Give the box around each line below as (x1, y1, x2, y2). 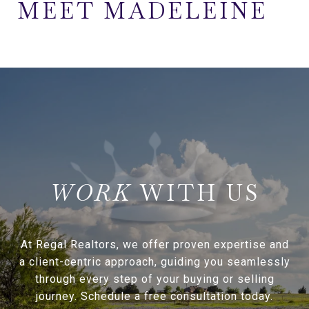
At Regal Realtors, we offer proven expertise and (20, 237, 289, 251)
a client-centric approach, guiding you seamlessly (19, 255, 290, 268)
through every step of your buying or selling (34, 272, 275, 286)
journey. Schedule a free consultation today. (36, 289, 273, 303)
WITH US (139, 178, 260, 207)
